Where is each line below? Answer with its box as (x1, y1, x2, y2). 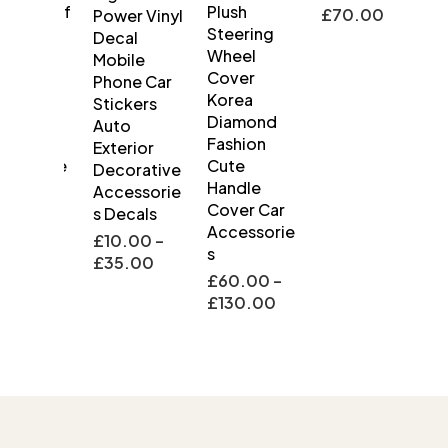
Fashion (188, 133, 248, 155)
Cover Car (188, 199, 267, 221)
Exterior (74, 137, 136, 159)
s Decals (74, 203, 139, 225)
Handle (188, 177, 243, 199)
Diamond (188, 111, 259, 133)
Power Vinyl (74, 5, 165, 27)
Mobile (74, 49, 127, 71)
